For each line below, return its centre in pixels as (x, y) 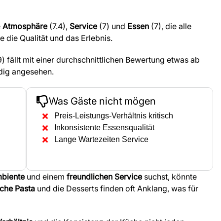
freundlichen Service (104, 177)
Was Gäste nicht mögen (102, 101)
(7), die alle (170, 26)
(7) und (112, 26)
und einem (46, 177)
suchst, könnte (169, 177)
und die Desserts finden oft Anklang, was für (117, 189)
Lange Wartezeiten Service (101, 140)
